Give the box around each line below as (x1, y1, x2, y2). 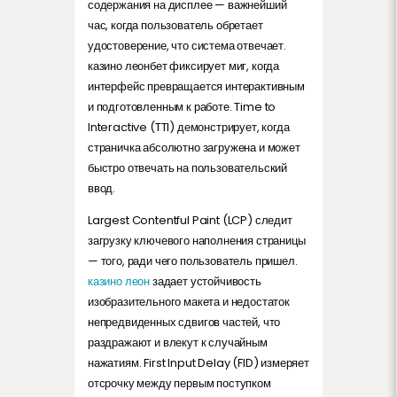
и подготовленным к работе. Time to (88, 97, 276, 115)
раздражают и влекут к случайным (88, 333, 268, 351)
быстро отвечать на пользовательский (88, 159, 288, 176)
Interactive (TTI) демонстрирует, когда (88, 118, 290, 136)
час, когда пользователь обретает (88, 16, 263, 34)
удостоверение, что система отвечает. (88, 36, 286, 54)
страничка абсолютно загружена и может (88, 138, 300, 156)
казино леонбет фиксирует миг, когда (88, 57, 280, 74)
